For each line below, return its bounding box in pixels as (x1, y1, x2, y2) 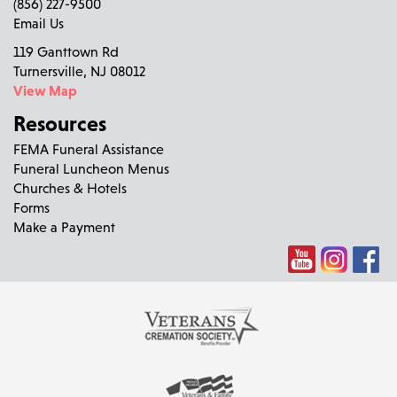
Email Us (13, 14, 64, 31)
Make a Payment (13, 218, 115, 235)
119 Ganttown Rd (13, 43, 119, 59)
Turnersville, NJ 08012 (13, 62, 145, 79)
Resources (13, 111, 106, 136)
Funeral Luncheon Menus (13, 160, 169, 176)
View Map (13, 82, 77, 98)
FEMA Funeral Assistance (13, 140, 164, 157)
